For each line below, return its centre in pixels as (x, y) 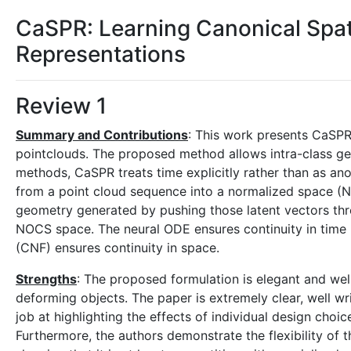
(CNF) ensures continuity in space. (118, 248)
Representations (101, 54)
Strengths (46, 279)
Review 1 (61, 106)
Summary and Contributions (102, 135)
